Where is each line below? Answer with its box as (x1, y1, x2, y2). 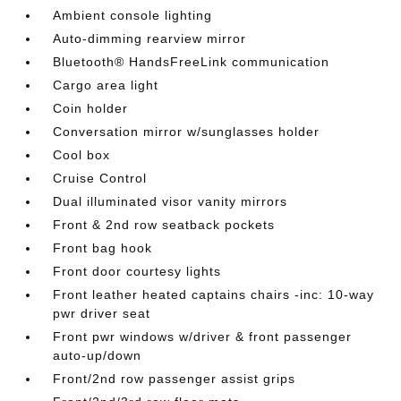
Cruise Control (53, 171, 148, 185)
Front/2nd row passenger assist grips (53, 371, 296, 386)
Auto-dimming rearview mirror (53, 31, 247, 46)
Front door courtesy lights (53, 264, 222, 278)
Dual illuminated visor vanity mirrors (53, 194, 288, 209)
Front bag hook (53, 241, 153, 255)
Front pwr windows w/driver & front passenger (53, 329, 353, 344)
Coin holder (53, 101, 129, 115)
